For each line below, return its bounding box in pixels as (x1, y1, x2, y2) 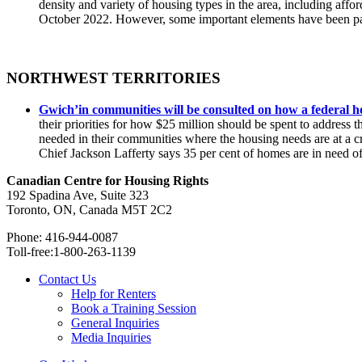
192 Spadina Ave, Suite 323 (6, 187, 149, 202)
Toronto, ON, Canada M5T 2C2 (6, 202, 172, 217)
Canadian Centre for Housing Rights (6, 173, 208, 187)
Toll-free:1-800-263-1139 (6, 244, 136, 259)
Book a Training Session (71, 301, 196, 315)
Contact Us (39, 271, 96, 286)
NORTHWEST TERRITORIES (6, 69, 221, 87)
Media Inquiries (71, 330, 151, 344)
